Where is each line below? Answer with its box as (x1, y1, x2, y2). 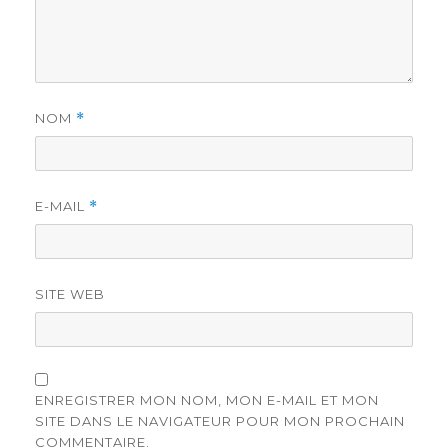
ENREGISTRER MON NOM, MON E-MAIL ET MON (35, 391, 379, 408)
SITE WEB (35, 285, 105, 302)
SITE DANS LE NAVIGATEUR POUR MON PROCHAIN (35, 412, 405, 429)
